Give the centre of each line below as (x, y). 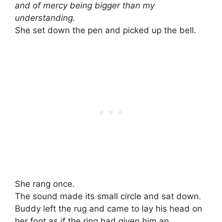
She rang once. (45, 184)
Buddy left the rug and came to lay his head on (109, 209)
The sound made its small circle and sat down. (108, 196)
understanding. (45, 18)
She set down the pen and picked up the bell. (106, 30)
